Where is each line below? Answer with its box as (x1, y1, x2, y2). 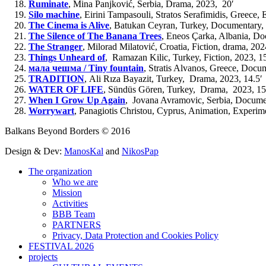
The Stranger (28, 41, 83, 52)
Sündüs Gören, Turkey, (108, 84, 198, 94)
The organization (28, 166, 92, 176)
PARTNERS (52, 219, 101, 230)
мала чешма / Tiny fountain (28, 62, 144, 73)
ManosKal (64, 145, 103, 156)
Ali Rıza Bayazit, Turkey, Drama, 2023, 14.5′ (89, 73, 262, 84)
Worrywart (28, 105, 74, 116)
